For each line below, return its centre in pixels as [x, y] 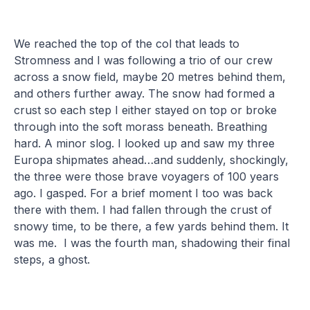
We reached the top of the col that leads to [127, 43]
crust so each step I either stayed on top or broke [146, 110]
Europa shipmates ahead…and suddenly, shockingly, [152, 159]
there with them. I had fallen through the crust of [143, 209]
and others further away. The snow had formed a [145, 93]
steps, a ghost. [52, 259]
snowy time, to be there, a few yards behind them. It [152, 226]
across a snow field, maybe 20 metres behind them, [150, 76]
